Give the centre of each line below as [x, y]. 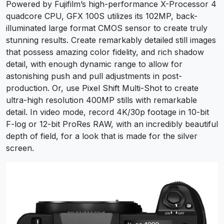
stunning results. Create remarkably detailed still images [111, 40]
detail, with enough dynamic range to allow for [94, 64]
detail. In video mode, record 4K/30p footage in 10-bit [107, 112]
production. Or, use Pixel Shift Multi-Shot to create [102, 88]
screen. [20, 148]
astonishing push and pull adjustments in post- [94, 76]
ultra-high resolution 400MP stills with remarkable [101, 100]
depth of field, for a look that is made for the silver [102, 136]
